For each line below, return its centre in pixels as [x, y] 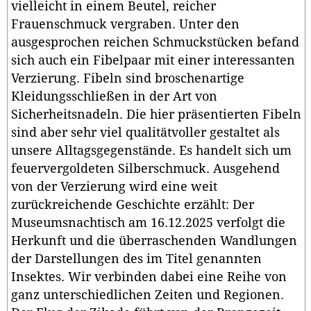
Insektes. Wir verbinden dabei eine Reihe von [149, 277]
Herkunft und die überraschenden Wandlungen [154, 241]
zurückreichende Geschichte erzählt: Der [133, 204]
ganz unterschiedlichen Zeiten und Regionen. [148, 295]
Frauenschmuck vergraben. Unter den [125, 24]
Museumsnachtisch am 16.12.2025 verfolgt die [148, 222]
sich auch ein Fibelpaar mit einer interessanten [153, 60]
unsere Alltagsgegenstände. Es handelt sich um [151, 150]
